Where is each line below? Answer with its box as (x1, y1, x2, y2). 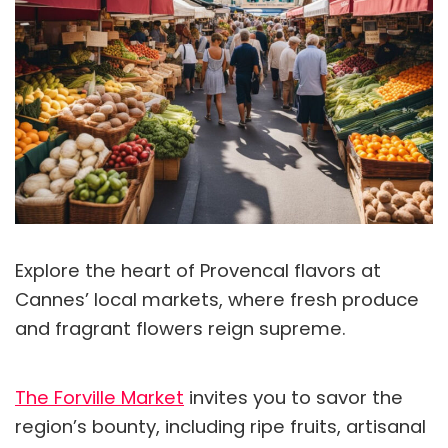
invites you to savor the (184, 384, 403, 410)
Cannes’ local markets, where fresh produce (15, 286, 419, 312)
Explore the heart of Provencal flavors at (15, 257, 381, 283)
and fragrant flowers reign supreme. (15, 315, 346, 341)
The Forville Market (15, 384, 184, 410)
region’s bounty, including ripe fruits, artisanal (15, 413, 426, 439)
